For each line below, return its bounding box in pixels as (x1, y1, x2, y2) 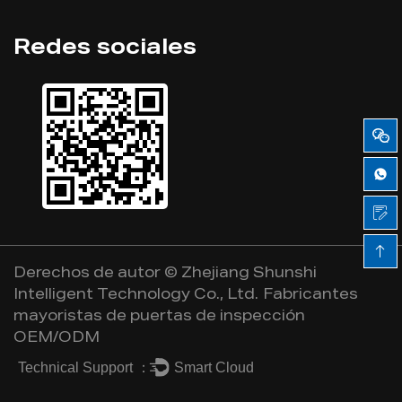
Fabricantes (263, 289, 358, 304)
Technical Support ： (18, 359, 152, 376)
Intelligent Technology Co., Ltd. (13, 289, 258, 304)
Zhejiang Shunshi (181, 267, 317, 283)
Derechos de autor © (13, 267, 181, 283)
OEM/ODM (13, 332, 100, 347)
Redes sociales (13, 39, 197, 61)
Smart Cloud (174, 359, 255, 376)
